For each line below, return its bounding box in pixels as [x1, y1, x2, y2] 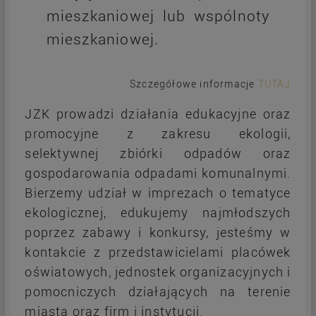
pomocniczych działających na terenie [25, 284, 291, 300]
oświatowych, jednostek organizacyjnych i [25, 265, 291, 280]
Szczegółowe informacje [129, 78, 258, 90]
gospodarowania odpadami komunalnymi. [25, 166, 291, 181]
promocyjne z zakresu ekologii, [25, 126, 291, 142]
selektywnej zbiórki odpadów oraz [25, 146, 291, 162]
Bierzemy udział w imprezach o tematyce [25, 186, 291, 201]
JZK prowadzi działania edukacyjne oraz [25, 107, 291, 122]
